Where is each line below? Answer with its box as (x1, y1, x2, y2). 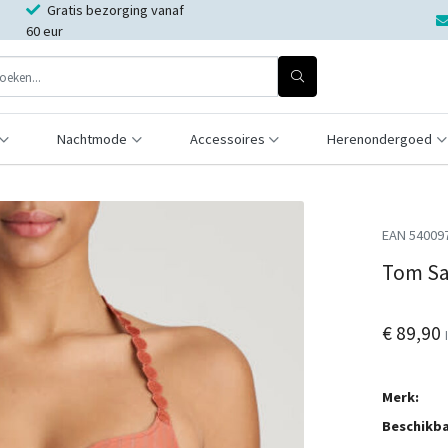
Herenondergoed (327, 129, 433, 148)
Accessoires (189, 129, 265, 148)
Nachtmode (56, 129, 127, 148)
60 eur (25, 22, 63, 40)
